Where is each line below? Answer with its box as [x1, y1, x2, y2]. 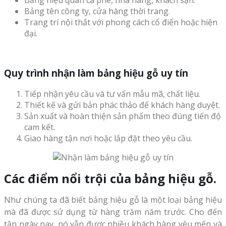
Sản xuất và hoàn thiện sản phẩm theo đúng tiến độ [24, 110, 221, 122]
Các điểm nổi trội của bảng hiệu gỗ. [4, 169, 216, 187]
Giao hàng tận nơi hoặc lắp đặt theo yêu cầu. [24, 132, 192, 144]
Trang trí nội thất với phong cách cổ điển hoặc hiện [24, 17, 217, 28]
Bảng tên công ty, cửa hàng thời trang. [24, 6, 170, 17]
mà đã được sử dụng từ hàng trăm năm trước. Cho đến [4, 206, 222, 218]
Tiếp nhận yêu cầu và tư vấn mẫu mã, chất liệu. [24, 88, 200, 99]
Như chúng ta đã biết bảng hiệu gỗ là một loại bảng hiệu [4, 194, 222, 206]
